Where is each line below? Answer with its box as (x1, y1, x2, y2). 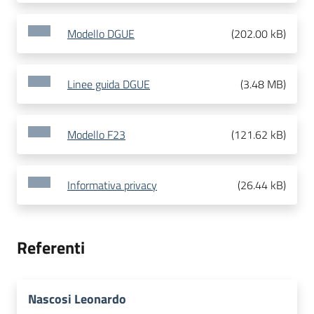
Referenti (17, 235, 85, 261)
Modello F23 (67, 126, 125, 144)
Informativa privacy (67, 177, 157, 194)
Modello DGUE (67, 25, 135, 43)
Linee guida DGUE (67, 76, 150, 93)
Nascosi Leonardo (28, 289, 126, 309)
